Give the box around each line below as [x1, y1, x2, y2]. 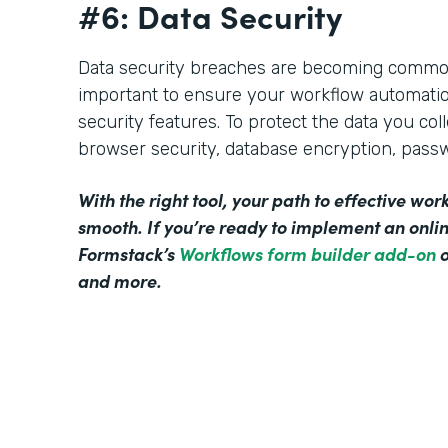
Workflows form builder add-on [179, 240, 436, 266]
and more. [78, 267, 162, 293]
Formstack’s [78, 240, 179, 266]
